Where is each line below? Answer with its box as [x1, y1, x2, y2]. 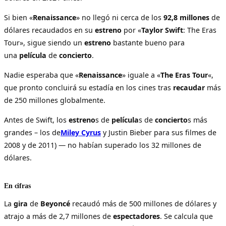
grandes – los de [4, 128, 61, 138]
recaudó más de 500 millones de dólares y [70, 198, 216, 208]
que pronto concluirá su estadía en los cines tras [4, 83, 173, 93]
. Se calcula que [160, 211, 213, 221]
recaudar [173, 83, 205, 93]
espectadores [113, 211, 160, 221]
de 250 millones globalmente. [4, 95, 105, 105]
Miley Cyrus [61, 128, 101, 138]
